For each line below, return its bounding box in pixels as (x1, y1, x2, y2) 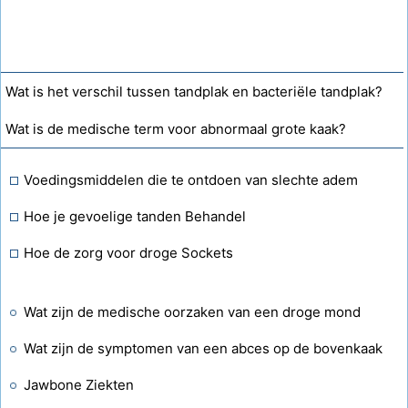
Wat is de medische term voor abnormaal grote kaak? (5, 120, 346, 138)
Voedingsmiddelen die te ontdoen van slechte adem (24, 171, 358, 189)
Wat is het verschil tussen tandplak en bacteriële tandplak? (5, 83, 382, 100)
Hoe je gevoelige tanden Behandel (24, 208, 246, 225)
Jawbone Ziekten (24, 376, 134, 393)
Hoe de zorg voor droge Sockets (24, 244, 233, 261)
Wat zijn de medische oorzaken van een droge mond (24, 303, 361, 321)
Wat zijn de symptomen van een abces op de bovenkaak (24, 340, 382, 357)
